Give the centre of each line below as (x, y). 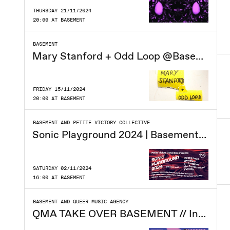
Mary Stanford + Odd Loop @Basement (199, 56)
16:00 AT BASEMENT (59, 177)
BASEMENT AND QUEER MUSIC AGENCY (81, 202)
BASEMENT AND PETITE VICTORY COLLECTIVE (91, 122)
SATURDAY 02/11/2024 (62, 168)
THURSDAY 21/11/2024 (62, 10)
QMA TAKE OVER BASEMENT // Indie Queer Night (202, 214)
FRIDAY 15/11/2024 (59, 89)
